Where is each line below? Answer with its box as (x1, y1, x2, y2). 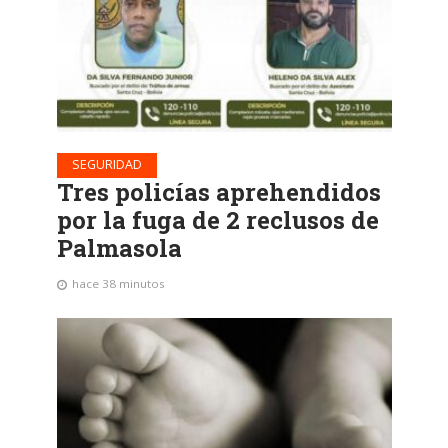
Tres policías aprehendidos (56, 176, 381, 209)
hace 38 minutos (71, 276, 165, 292)
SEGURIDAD (71, 156, 142, 174)
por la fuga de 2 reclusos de (56, 204, 379, 237)
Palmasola (56, 232, 182, 265)
